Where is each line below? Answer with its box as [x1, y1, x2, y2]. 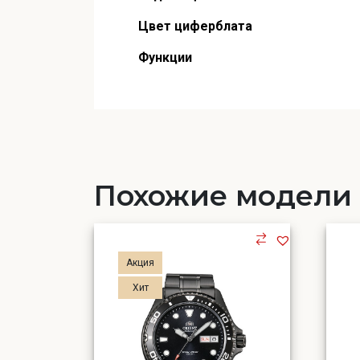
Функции [138, 50, 192, 65]
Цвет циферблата [138, 18, 252, 34]
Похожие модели [94, 178, 352, 213]
